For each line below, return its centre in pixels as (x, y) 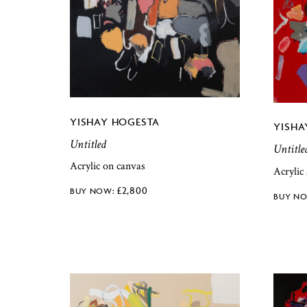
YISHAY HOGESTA (115, 121)
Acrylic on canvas (108, 167)
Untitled (88, 144)
